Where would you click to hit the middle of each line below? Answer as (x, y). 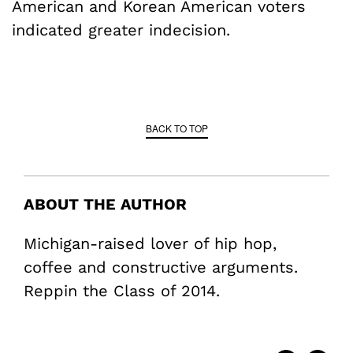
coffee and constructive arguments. (161, 268)
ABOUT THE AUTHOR (105, 204)
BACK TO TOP (176, 128)
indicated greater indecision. (121, 30)
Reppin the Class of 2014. (122, 291)
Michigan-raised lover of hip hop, (150, 244)
